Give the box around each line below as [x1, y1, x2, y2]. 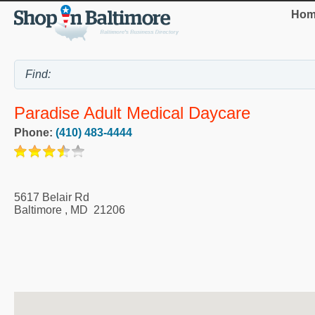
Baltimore [14, 203, 62, 216]
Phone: [14, 126, 56, 139]
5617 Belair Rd [14, 191, 89, 203]
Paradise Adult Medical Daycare [14, 103, 250, 122]
